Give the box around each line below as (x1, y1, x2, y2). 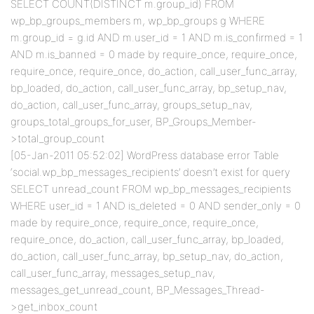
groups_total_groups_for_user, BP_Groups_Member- (11, 115, 257, 128)
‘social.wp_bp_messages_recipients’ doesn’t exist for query (11, 165, 290, 179)
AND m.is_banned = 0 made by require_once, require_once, (11, 48, 297, 61)
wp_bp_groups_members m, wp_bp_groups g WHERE (11, 14, 265, 27)
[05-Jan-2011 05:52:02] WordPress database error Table (11, 149, 279, 162)
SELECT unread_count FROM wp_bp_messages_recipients (11, 182, 291, 196)
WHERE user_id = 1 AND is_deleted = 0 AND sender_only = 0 (11, 199, 301, 212)
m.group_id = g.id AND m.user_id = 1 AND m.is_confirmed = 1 (11, 31, 303, 44)
